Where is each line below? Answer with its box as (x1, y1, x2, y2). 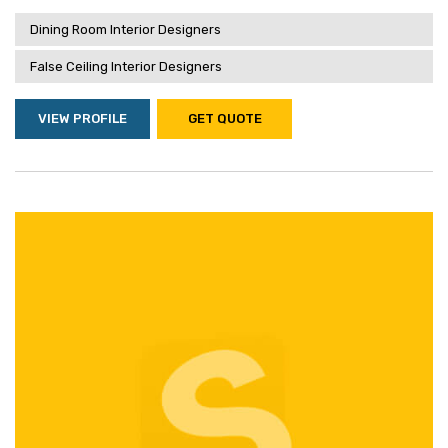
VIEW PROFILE (38, 111, 127, 126)
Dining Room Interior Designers (30, 22, 221, 37)
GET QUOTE (187, 111, 262, 126)
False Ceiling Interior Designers (30, 59, 222, 74)
